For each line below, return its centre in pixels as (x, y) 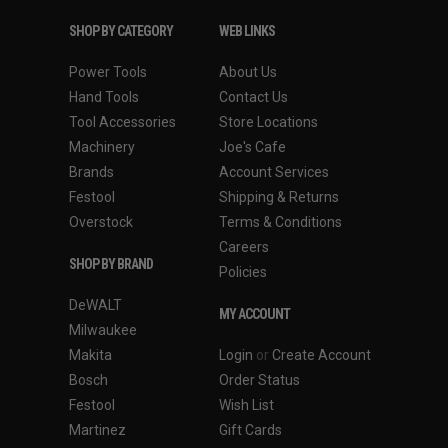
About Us (248, 71)
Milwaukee (103, 329)
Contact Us (253, 96)
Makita (90, 354)
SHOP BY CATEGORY (121, 30)
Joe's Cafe (252, 146)
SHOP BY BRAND (111, 263)
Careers (244, 246)
